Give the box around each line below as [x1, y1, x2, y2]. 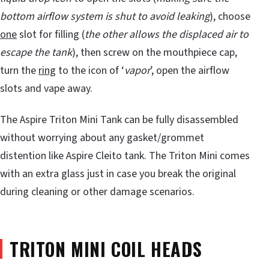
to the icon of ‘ [56, 63, 124, 79]
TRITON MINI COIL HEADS [10, 235, 202, 263]
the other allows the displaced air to [85, 27, 249, 43]
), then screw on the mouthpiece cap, [72, 45, 237, 61]
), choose [210, 9, 250, 25]
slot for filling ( [17, 27, 85, 43]
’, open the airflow [150, 63, 229, 79]
